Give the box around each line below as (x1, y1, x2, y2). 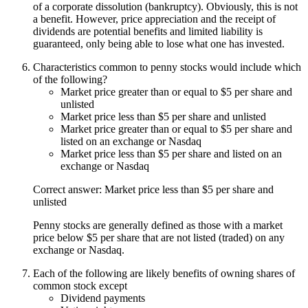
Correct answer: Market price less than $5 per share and (33, 183, 274, 195)
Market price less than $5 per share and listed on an (60, 147, 282, 159)
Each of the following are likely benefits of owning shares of (33, 267, 295, 279)
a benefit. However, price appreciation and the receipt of (33, 12, 276, 25)
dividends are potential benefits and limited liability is (33, 25, 263, 37)
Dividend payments (60, 291, 145, 304)
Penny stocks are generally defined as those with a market (33, 219, 283, 231)
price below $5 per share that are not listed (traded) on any (33, 231, 285, 243)
